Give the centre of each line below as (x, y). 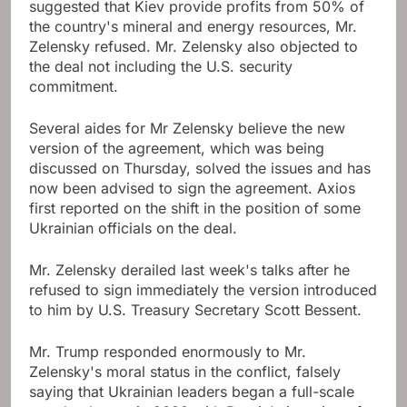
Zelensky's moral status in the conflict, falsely (185, 372)
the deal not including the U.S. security (161, 67)
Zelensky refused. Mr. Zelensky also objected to (194, 47)
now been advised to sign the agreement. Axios (192, 189)
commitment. (74, 87)
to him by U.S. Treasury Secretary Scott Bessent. (195, 310)
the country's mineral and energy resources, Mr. (193, 27)
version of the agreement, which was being (177, 149)
